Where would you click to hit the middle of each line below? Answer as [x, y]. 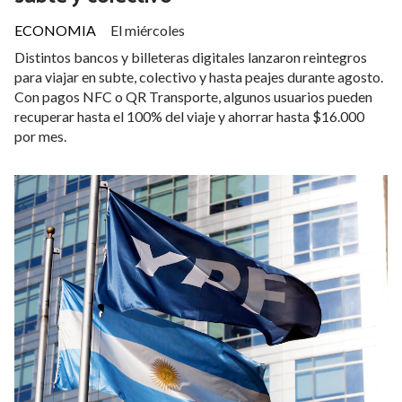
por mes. [40, 135]
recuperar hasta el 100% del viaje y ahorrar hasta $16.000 [189, 116]
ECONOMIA [55, 30]
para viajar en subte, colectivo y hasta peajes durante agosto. [199, 76]
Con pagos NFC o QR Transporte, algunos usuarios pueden [193, 96]
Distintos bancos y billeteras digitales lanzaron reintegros [191, 57]
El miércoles [148, 30]
